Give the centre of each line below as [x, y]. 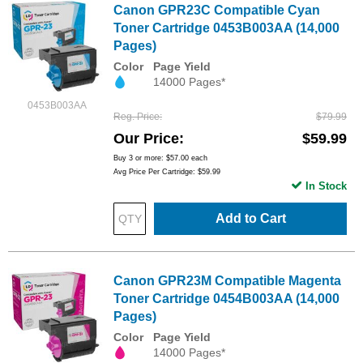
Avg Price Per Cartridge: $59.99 [167, 172]
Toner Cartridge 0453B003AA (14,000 [226, 28]
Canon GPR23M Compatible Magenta [227, 281]
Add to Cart [250, 219]
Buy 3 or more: [140, 158]
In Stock [326, 186]
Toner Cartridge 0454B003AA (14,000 [226, 299]
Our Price [146, 139]
